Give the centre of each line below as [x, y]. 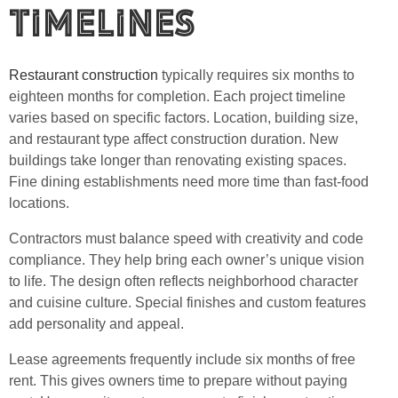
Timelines [102, 23]
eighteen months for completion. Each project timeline [177, 97]
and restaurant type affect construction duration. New [174, 139]
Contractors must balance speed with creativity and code [186, 239]
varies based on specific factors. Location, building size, [183, 118]
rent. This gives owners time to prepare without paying [178, 381]
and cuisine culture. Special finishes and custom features [187, 303]
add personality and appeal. [96, 324]
